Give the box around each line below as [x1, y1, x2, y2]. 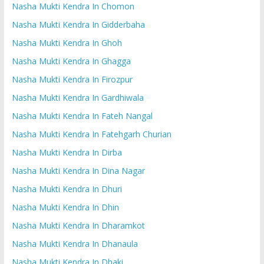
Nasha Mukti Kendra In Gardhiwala [11, 91, 144, 103]
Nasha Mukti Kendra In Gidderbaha [11, 18, 145, 30]
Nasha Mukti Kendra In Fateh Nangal [11, 110, 153, 121]
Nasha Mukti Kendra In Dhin [11, 201, 119, 213]
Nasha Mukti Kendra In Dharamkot [11, 219, 145, 231]
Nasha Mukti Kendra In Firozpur [11, 73, 133, 85]
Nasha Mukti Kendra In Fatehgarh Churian [11, 128, 171, 140]
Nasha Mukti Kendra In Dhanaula [11, 237, 138, 249]
